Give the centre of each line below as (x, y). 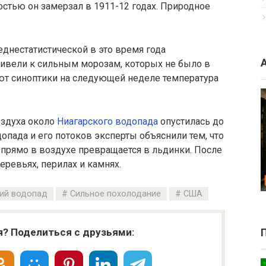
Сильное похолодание (115, 194)
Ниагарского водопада (107, 122)
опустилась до (191, 122)
